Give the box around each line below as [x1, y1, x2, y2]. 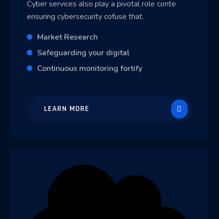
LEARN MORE [44, 104, 89, 114]
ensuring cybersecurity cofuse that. [27, 11, 144, 22]
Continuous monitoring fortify [37, 63, 142, 74]
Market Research [37, 32, 98, 43]
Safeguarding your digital [37, 47, 130, 59]
